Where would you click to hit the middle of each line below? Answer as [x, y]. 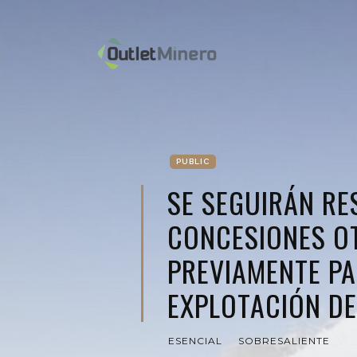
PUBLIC [193, 161]
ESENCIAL [195, 341]
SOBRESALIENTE [284, 341]
